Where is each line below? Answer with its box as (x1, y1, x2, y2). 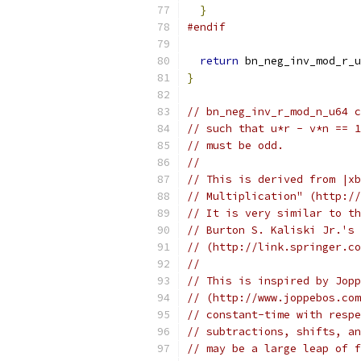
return (200, 54, 239, 68)
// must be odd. (187, 139, 284, 152)
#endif (187, 20, 226, 34)
